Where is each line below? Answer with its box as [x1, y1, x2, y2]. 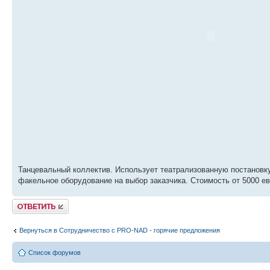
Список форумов [28, 248, 81, 256]
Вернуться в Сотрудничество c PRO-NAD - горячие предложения [19, 226, 220, 234]
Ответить [12, 199, 41, 207]
